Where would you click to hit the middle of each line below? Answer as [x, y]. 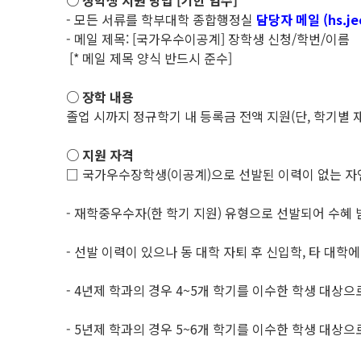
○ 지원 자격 [100, 155]
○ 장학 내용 [100, 97]
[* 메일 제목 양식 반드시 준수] [149, 58]
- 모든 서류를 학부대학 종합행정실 [161, 19]
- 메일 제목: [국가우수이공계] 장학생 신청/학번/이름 [208, 39]
